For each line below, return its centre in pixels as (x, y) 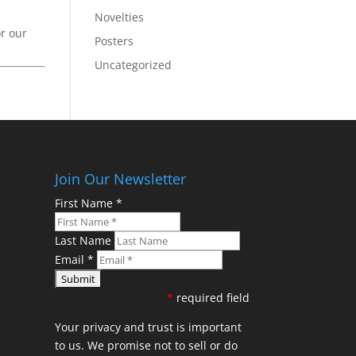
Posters (114, 41)
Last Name (84, 240)
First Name (85, 203)
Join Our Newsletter (120, 178)
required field (211, 297)
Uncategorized (133, 65)
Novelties (120, 17)
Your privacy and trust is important (148, 327)
